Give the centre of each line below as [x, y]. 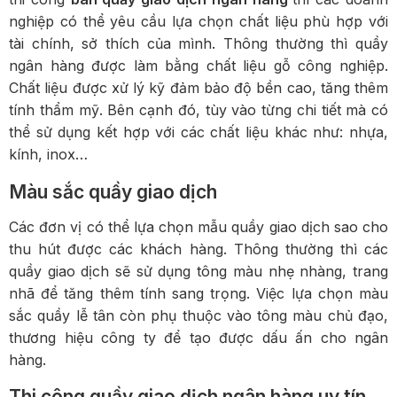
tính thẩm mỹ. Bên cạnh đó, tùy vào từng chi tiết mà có [198, 110]
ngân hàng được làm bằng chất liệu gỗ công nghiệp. [198, 66]
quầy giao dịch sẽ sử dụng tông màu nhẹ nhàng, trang [198, 271]
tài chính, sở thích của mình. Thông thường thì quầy [198, 44]
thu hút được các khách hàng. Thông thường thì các [198, 249]
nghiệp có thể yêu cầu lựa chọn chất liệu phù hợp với [198, 22]
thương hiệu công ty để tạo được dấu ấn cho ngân [198, 337]
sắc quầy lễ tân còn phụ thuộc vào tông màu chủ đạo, [198, 315]
